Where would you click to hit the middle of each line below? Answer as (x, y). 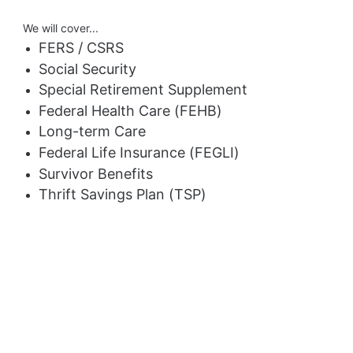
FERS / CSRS (82, 47)
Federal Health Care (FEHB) (131, 110)
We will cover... (61, 28)
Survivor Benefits (96, 173)
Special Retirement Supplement (143, 90)
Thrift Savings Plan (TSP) (123, 195)
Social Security (88, 69)
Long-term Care (93, 132)
